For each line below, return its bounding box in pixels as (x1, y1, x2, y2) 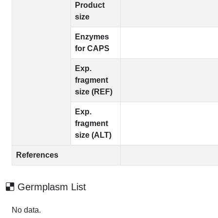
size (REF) (75, 88, 112, 96)
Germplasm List (15, 182, 86, 192)
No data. (12, 206, 41, 214)
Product (75, 1, 105, 9)
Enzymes (75, 33, 109, 41)
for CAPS (75, 44, 109, 53)
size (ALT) (75, 131, 111, 139)
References (16, 151, 58, 159)
